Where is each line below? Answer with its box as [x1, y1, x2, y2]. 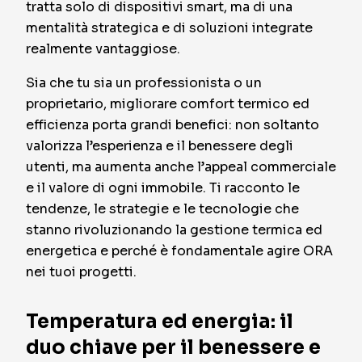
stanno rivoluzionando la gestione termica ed [26, 221, 322, 238]
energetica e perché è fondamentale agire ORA [26, 242, 333, 259]
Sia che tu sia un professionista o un [26, 74, 262, 91]
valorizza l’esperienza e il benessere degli [26, 137, 293, 154]
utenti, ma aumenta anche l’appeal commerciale [26, 158, 336, 175]
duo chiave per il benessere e [26, 335, 321, 360]
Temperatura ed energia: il [26, 309, 293, 334]
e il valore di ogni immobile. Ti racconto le [26, 179, 300, 196]
